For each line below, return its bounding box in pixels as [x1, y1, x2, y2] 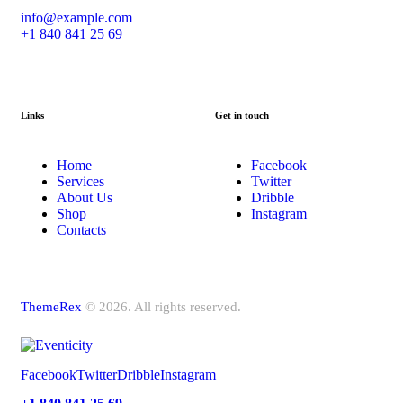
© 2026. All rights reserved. [82, 299, 241, 314]
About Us [57, 189, 112, 205]
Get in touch [215, 109, 269, 121]
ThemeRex [21, 299, 82, 314]
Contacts [57, 221, 106, 237]
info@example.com [21, 9, 132, 25]
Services [57, 173, 104, 189]
